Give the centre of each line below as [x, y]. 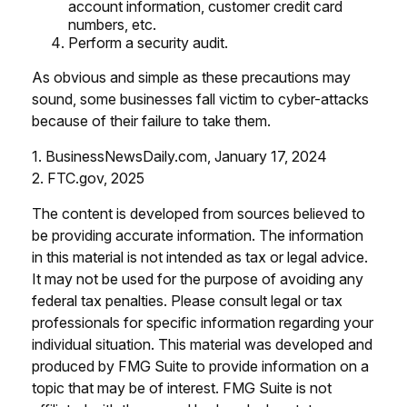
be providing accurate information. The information [198, 235]
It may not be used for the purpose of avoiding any [198, 278]
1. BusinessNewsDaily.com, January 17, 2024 [179, 156]
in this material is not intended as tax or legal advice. [200, 257]
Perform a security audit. [148, 42]
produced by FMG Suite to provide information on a [200, 366]
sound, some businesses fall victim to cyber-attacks [200, 99]
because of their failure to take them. [151, 120]
